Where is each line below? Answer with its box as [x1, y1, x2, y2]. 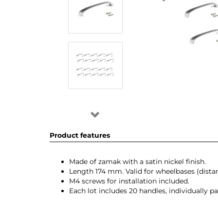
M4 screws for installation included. [69, 177, 189, 185]
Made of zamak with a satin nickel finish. [69, 157, 206, 166]
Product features [50, 131, 110, 140]
